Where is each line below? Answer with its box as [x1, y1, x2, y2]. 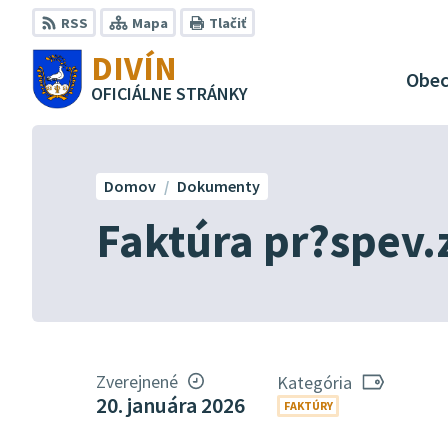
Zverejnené [96, 370, 178, 393]
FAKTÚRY [283, 398, 333, 413]
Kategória [277, 371, 352, 394]
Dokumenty [177, 176, 260, 196]
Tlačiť [208, 13, 247, 32]
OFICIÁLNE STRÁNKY [91, 82, 249, 105]
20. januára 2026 [96, 391, 245, 419]
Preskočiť [31, 2, 95, 22]
